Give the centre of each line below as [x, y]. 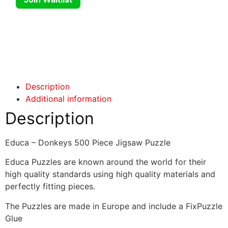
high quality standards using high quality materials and [110, 174]
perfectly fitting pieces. [50, 187]
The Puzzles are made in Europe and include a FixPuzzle [114, 206]
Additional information [68, 98]
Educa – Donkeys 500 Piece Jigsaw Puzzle [88, 142]
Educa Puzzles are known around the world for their [106, 162]
